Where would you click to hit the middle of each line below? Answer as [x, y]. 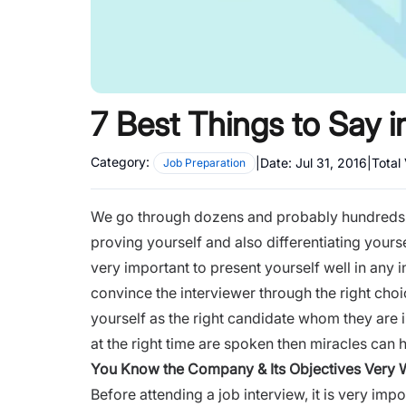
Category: [120, 161]
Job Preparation [204, 162]
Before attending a [155, 394]
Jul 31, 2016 [331, 163]
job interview [261, 394]
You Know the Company [172, 368]
